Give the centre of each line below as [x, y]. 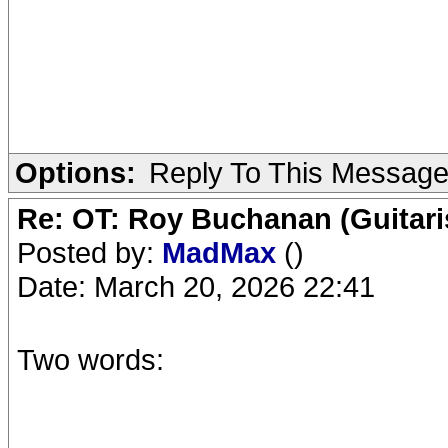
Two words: [90, 359]
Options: [75, 172]
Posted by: [89, 252]
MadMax [223, 252]
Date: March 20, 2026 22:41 [196, 286]
